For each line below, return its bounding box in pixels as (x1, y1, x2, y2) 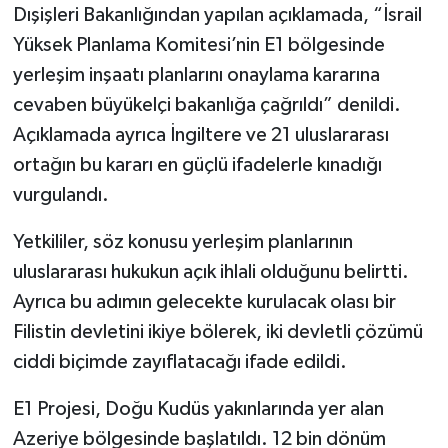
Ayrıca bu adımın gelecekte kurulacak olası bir (12, 291, 396, 312)
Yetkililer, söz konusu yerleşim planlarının (12, 231, 353, 252)
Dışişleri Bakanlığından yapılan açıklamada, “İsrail (12, 4, 422, 25)
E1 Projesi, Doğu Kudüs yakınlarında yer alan (12, 398, 384, 419)
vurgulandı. (12, 184, 109, 205)
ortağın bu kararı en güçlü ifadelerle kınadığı (12, 154, 382, 175)
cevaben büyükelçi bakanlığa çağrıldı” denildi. (12, 94, 401, 115)
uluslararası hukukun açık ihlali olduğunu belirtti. (12, 261, 409, 282)
